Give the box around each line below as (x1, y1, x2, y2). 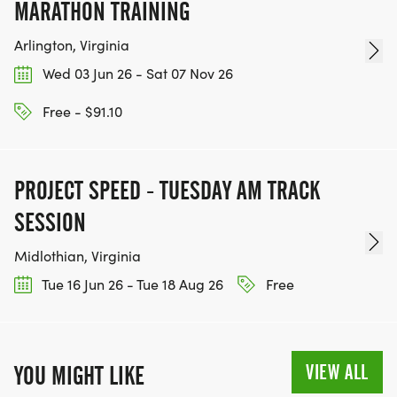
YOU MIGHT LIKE (14, 361, 144, 392)
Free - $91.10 (39, 101, 122, 121)
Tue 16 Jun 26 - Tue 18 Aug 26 (39, 274, 223, 293)
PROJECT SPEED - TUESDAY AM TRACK (14, 175, 320, 206)
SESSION (14, 206, 86, 237)
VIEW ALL (306, 360, 369, 385)
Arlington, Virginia (14, 35, 129, 55)
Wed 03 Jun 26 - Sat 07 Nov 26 (39, 64, 233, 83)
